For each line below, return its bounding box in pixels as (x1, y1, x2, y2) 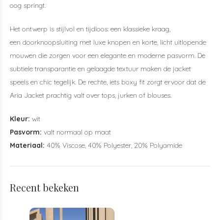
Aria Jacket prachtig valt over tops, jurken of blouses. (10, 91, 171, 100)
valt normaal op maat (42, 128, 113, 137)
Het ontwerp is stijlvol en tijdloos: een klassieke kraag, (10, 25, 170, 33)
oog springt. (10, 1, 46, 10)
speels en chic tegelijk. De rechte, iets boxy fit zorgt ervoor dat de (10, 78, 206, 86)
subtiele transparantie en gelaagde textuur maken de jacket (10, 64, 191, 73)
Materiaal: (10, 141, 47, 150)
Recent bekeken (10, 181, 79, 194)
